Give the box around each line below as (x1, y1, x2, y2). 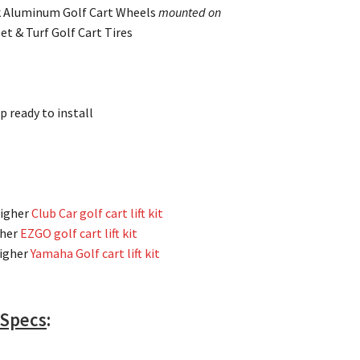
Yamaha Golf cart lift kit (31, 245, 161, 262)
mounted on (158, 4, 222, 21)
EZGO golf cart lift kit (20, 225, 138, 242)
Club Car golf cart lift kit (31, 205, 164, 222)
